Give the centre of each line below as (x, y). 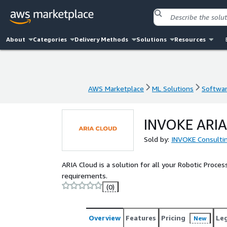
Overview (105, 218)
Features (141, 218)
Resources (190, 39)
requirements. (85, 176)
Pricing (173, 218)
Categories (50, 39)
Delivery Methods (102, 39)
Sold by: (158, 139)
